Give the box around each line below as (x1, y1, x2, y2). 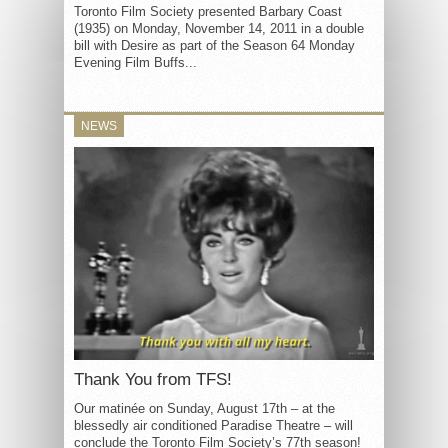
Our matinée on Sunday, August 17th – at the (74, 400, 335, 416)
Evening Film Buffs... (74, 55, 197, 70)
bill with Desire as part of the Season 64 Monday (74, 38, 355, 53)
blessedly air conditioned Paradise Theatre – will (74, 417, 353, 433)
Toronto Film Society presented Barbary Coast (74, 4, 342, 19)
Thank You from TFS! (74, 369, 232, 389)
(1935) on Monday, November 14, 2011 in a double (74, 21, 364, 36)
